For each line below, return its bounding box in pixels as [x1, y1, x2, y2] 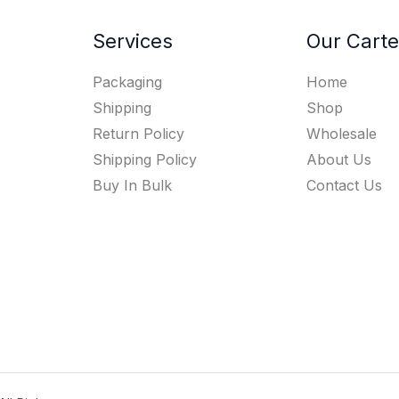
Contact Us [306, 176, 383, 195]
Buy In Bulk [92, 176, 172, 195]
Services [92, 28, 173, 53]
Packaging [92, 73, 162, 92]
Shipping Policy [92, 151, 197, 169]
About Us [306, 151, 372, 169]
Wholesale [306, 125, 378, 143]
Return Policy [92, 125, 184, 143]
